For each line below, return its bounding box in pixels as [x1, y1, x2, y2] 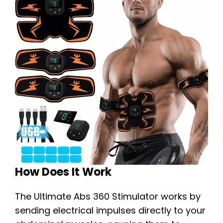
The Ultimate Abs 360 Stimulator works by [15, 190, 201, 203]
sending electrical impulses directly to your [15, 204, 206, 217]
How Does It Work [15, 164, 111, 180]
